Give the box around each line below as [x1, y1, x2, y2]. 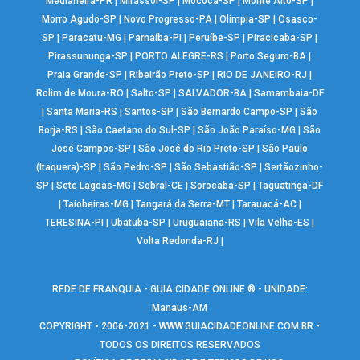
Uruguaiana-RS [173, 217, 242, 229]
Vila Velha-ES [248, 217, 310, 229]
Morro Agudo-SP [42, 14, 117, 26]
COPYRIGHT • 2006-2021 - [39, 321, 160, 333]
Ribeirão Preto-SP [129, 69, 211, 81]
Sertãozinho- [264, 162, 324, 174]
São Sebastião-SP [174, 162, 258, 174]
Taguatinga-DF [258, 180, 324, 192]
